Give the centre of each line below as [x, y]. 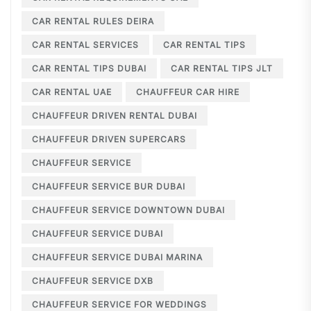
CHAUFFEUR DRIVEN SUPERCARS [112, 140]
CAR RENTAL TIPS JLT [225, 69]
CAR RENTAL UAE [75, 92]
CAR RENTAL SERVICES [89, 45]
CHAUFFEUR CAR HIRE [191, 92]
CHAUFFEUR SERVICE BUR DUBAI [112, 187]
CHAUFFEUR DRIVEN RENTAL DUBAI [118, 116]
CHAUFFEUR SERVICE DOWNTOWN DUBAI [132, 210]
